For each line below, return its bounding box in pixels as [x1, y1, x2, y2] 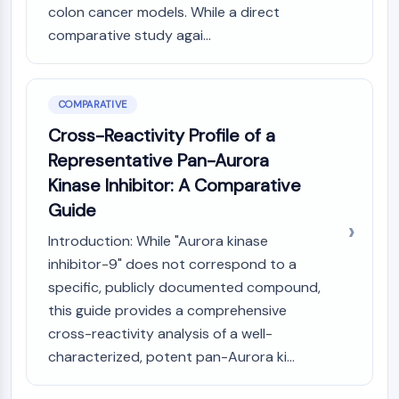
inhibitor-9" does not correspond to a [48, 255, 297, 273]
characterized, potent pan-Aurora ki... [48, 347, 295, 366]
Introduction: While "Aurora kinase [48, 232, 268, 250]
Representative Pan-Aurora [48, 149, 269, 172]
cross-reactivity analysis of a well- [48, 324, 273, 343]
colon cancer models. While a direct [48, 3, 280, 21]
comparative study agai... [48, 26, 211, 45]
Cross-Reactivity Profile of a [48, 124, 275, 147]
